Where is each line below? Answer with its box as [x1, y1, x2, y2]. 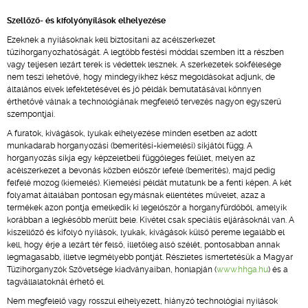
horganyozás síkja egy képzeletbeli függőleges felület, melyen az [7, 153, 255, 163]
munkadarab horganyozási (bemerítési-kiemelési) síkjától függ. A [7, 141, 252, 151]
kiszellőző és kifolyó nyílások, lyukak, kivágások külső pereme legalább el [7, 228, 285, 237]
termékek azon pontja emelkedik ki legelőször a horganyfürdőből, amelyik [7, 203, 287, 212]
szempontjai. [7, 109, 55, 119]
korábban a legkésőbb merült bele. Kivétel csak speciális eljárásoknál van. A [7, 215, 294, 225]
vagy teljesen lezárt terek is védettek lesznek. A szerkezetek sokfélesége [7, 60, 281, 69]
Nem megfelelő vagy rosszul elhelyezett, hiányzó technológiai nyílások [7, 296, 278, 306]
